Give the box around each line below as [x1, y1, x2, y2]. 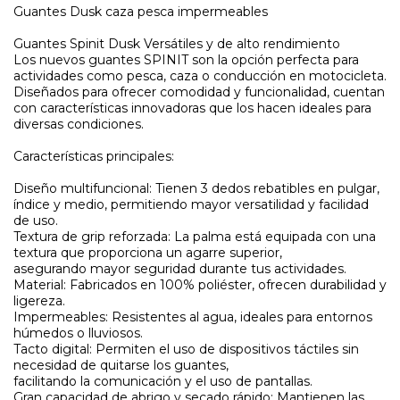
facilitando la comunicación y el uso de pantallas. [13, 373, 312, 390]
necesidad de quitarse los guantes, [13, 357, 229, 374]
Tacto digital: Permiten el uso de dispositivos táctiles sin [13, 341, 359, 358]
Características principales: [13, 148, 174, 165]
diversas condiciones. [13, 116, 144, 133]
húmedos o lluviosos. [13, 325, 143, 342]
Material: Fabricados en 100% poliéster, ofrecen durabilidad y [13, 277, 387, 294]
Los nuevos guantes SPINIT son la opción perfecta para [13, 52, 359, 69]
